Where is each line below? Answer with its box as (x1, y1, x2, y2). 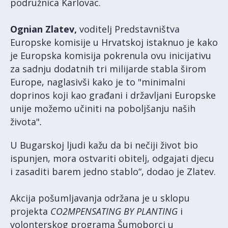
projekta (10, 205, 50, 218)
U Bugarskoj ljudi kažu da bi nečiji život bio (10, 139, 198, 152)
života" (10, 116, 40, 128)
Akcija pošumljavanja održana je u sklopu (10, 192, 190, 205)
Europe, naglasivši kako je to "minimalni (10, 76, 185, 89)
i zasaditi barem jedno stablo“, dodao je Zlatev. (10, 165, 216, 178)
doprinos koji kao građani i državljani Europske (10, 89, 216, 102)
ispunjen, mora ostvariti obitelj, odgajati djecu (10, 152, 214, 165)
